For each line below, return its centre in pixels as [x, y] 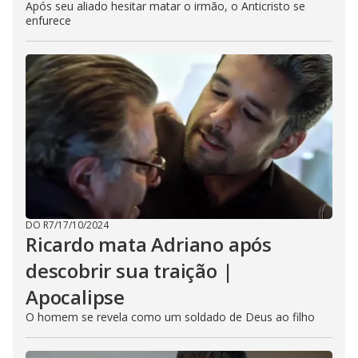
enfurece [48, 20]
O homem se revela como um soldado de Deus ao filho [170, 317]
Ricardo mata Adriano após [149, 244]
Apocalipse [76, 297]
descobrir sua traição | [129, 270]
